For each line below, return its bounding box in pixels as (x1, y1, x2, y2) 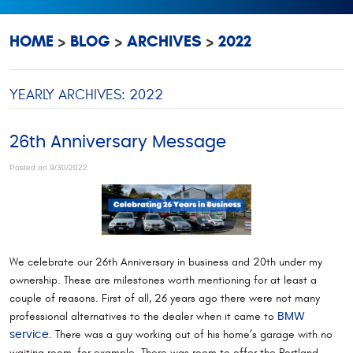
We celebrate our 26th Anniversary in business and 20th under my (9, 255, 322, 269)
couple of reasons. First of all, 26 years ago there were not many (9, 291, 320, 305)
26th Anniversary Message (9, 133, 226, 150)
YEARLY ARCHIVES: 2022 (9, 86, 163, 103)
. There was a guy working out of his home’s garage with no (49, 327, 333, 341)
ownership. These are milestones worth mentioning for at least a (9, 273, 317, 287)
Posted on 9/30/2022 (9, 162, 87, 172)
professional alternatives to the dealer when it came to (9, 309, 277, 323)
